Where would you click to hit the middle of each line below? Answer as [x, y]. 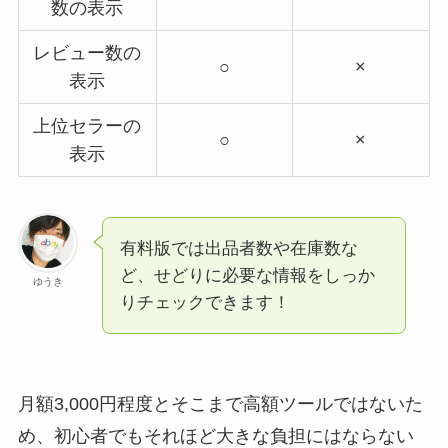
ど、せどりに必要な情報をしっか [247, 275]
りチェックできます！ [204, 302]
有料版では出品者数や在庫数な [238, 248]
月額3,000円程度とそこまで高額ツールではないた [220, 404]
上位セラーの [87, 126]
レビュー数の [87, 53]
